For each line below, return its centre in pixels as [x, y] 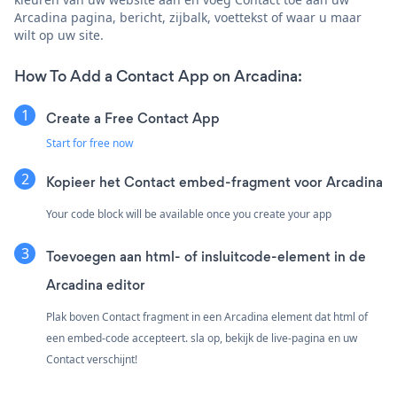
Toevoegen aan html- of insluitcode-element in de [206, 256]
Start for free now [90, 143]
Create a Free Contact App [133, 118]
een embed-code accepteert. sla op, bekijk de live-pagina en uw [202, 338]
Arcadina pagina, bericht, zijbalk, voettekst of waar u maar [188, 17]
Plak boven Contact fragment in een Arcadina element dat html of [207, 316]
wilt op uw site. [59, 35]
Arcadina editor [96, 284]
